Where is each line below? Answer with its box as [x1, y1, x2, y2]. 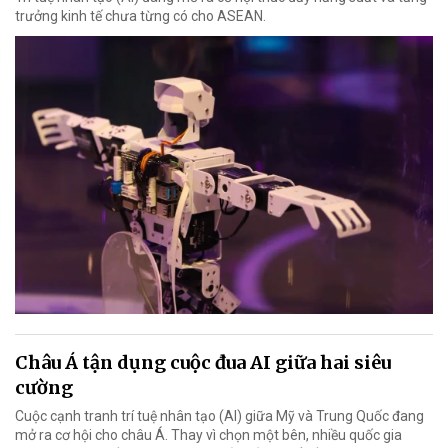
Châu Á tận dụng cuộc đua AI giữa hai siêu [15, 351, 391, 375]
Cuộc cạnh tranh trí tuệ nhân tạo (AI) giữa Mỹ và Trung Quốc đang [15, 408, 424, 425]
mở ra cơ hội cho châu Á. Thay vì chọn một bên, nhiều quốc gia [15, 427, 402, 444]
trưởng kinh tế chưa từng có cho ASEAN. [15, 7, 266, 24]
